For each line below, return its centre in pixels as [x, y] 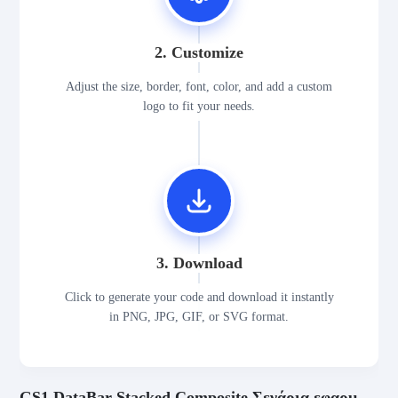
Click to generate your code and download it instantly [199, 298]
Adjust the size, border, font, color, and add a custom [199, 87]
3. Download [199, 263]
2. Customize [199, 53]
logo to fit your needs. [199, 107]
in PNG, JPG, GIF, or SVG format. [199, 317]
